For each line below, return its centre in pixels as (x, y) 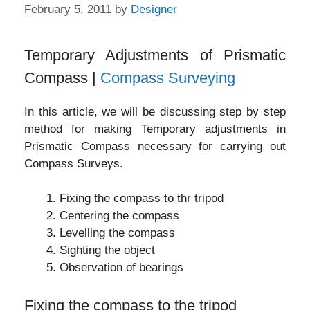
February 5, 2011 (68, 9)
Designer (154, 9)
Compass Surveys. (74, 163)
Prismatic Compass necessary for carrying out (155, 146)
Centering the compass (119, 216)
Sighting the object (107, 250)
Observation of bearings (121, 267)
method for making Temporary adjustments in (155, 129)
